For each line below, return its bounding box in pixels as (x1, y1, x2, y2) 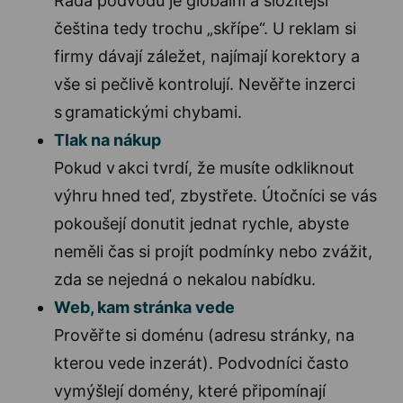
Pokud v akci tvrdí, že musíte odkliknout (54, 157, 354, 177)
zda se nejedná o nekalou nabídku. (54, 269, 316, 289)
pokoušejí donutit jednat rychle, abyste (54, 213, 349, 233)
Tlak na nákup (54, 130, 161, 149)
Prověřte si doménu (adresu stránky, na (54, 325, 354, 345)
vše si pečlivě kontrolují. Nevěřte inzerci (54, 74, 355, 94)
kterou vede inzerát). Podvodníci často (54, 353, 349, 372)
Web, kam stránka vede (54, 297, 235, 317)
